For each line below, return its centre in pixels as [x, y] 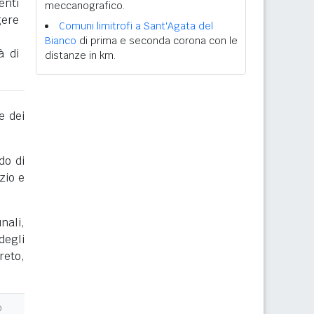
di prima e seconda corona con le [157, 41]
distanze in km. [80, 55]
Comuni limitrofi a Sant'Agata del [136, 26]
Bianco [61, 41]
